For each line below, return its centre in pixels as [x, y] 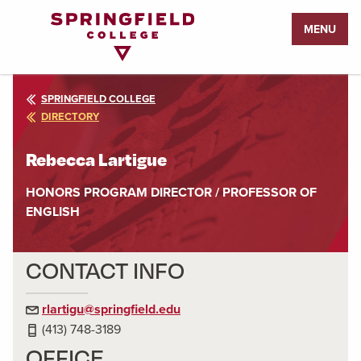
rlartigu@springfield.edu [111, 309]
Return [32, 23]
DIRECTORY [70, 116]
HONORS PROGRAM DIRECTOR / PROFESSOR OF [171, 192]
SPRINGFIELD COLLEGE [98, 99]
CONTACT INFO [105, 270]
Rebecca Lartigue [96, 158]
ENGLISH [53, 211]
